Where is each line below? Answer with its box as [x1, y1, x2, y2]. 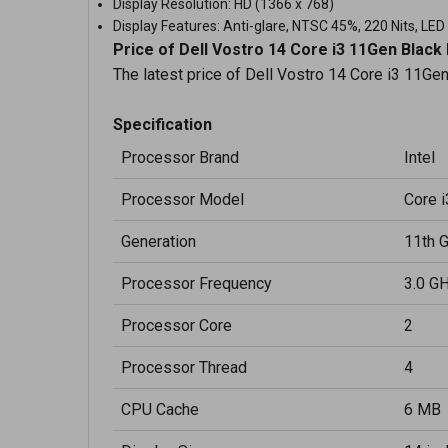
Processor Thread [121, 358, 247, 377]
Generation [121, 232, 196, 251]
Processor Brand [121, 148, 239, 167]
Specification [113, 115, 212, 134]
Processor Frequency [121, 274, 272, 293]
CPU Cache [121, 400, 199, 419]
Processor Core [121, 316, 232, 335]
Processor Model [121, 190, 244, 209]
